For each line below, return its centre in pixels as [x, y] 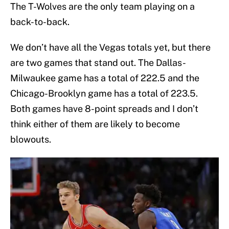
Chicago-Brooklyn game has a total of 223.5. [104, 94]
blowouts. [31, 140]
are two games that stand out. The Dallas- [98, 63]
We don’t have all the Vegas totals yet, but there [110, 48]
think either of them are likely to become [95, 124]
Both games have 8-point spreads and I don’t [104, 109]
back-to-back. [40, 22]
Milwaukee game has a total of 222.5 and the [105, 78]
